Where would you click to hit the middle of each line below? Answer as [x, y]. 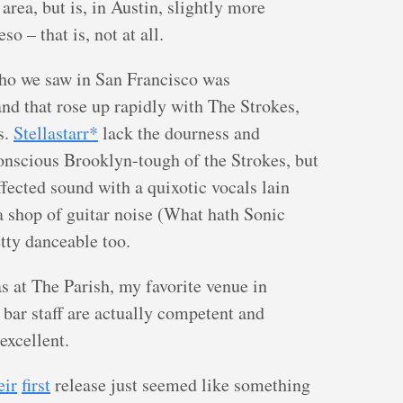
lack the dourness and [179, 133]
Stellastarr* [56, 133]
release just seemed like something [180, 385]
